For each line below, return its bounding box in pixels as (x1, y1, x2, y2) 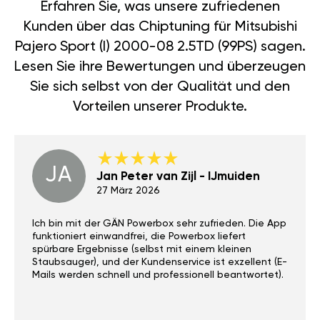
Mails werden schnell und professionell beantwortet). (32, 269, 284, 280)
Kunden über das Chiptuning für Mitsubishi (23, 19, 297, 34)
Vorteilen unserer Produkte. (73, 99, 247, 114)
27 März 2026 (96, 185, 160, 196)
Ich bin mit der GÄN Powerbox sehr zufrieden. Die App (32, 218, 286, 229)
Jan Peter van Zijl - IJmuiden (96, 170, 260, 183)
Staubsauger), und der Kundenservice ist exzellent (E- (32, 256, 287, 267)
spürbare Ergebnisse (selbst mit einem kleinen (32, 244, 251, 254)
